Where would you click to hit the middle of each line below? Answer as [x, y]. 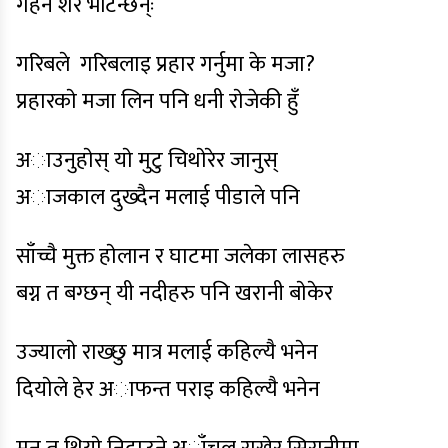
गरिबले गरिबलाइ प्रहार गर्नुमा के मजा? [165, 64]
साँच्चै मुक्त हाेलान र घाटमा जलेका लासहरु [180, 256]
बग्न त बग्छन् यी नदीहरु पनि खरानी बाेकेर [174, 293]
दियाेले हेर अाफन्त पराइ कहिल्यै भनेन [168, 389]
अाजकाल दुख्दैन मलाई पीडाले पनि [158, 197]
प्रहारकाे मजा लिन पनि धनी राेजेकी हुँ [157, 101]
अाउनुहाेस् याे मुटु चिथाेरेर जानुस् [147, 160]
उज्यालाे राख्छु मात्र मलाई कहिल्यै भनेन [167, 352]
